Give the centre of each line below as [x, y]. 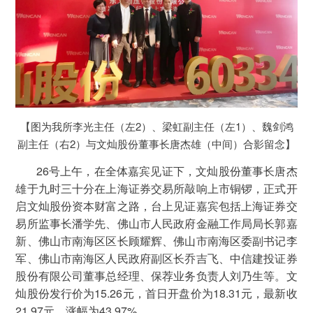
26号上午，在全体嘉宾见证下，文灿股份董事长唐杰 [156, 171]
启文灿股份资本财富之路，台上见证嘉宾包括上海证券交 [156, 206]
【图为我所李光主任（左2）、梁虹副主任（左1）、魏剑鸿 [156, 126]
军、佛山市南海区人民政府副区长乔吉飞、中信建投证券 [156, 259]
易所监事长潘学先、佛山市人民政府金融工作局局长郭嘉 [156, 224]
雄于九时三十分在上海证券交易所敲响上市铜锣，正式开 [156, 189]
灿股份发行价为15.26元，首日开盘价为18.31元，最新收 [156, 293]
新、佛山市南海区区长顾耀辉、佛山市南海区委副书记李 [156, 241]
